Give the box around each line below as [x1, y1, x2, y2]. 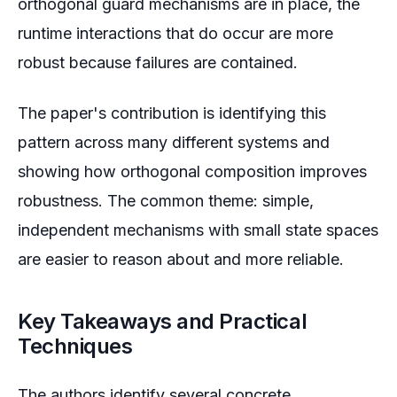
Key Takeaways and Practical [18, 307, 307, 334]
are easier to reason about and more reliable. [18, 249, 344, 269]
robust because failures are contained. [18, 52, 298, 72]
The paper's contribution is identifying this [18, 103, 326, 122]
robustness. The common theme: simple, [18, 191, 314, 210]
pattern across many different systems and [18, 132, 330, 152]
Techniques [18, 332, 133, 359]
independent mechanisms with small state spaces [18, 220, 378, 239]
